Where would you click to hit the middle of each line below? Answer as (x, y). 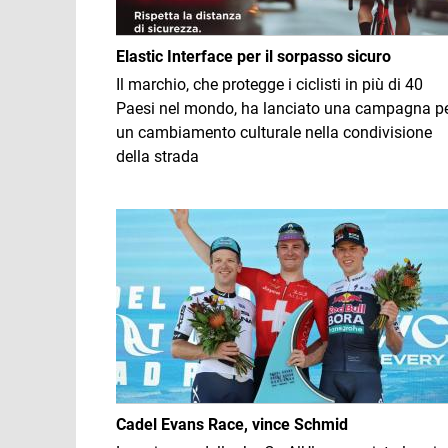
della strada (157, 156)
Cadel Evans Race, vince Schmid (232, 424)
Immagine (151, 219)
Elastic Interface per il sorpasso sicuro (253, 56)
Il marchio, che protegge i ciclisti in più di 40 (269, 84)
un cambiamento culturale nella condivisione (274, 132)
